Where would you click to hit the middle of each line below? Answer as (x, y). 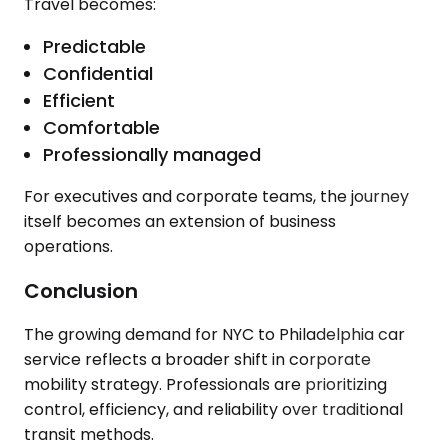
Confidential (98, 74)
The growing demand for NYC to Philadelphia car (214, 335)
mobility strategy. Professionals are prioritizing (205, 385)
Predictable (95, 47)
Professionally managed (152, 155)
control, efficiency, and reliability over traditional (213, 410)
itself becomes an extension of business (180, 222)
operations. (68, 247)
